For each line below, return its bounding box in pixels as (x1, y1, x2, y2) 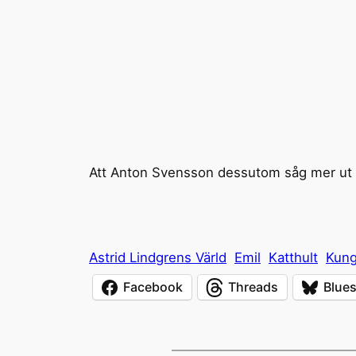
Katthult (269, 249, 318, 265)
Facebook (123, 279, 183, 296)
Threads (228, 279, 278, 296)
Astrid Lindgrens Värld (89, 249, 226, 265)
